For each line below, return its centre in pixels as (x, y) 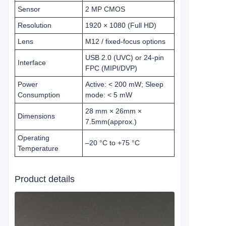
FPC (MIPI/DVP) (111, 68)
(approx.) (122, 122)
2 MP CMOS (105, 9)
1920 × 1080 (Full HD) (121, 25)
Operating (34, 138)
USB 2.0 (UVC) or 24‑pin (125, 58)
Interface (32, 63)
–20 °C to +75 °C (112, 143)
